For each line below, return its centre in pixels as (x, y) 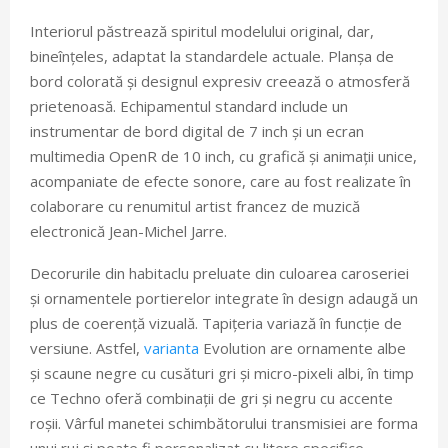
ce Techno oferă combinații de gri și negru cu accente (211, 397)
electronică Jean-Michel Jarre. (128, 230)
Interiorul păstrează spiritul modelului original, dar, (202, 30)
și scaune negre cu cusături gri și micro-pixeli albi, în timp (222, 372)
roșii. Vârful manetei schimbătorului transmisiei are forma (224, 422)
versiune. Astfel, (87, 347)
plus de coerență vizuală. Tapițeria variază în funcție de (216, 322)
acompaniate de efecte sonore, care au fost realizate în (220, 180)
